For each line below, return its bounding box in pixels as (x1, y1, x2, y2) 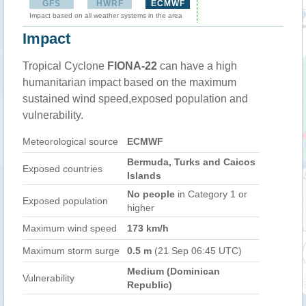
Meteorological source (23, 136, 118, 147)
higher (127, 202, 154, 213)
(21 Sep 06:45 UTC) (152, 245, 242, 256)
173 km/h (127, 223, 169, 234)
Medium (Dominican (127, 266, 220, 277)
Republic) (127, 279, 172, 290)
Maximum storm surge (23, 245, 120, 256)
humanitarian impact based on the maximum (23, 76, 236, 88)
